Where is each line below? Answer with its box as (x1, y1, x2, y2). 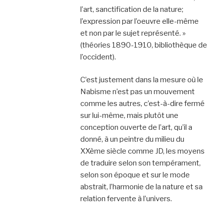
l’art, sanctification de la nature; (80, 4, 183, 14)
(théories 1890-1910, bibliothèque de (80, 40, 207, 50)
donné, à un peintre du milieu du (80, 135, 184, 144)
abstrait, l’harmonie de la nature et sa (80, 182, 203, 191)
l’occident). (80, 52, 116, 61)
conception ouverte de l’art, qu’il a (80, 123, 192, 132)
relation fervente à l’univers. (80, 194, 172, 203)
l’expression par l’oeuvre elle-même (80, 16, 199, 26)
